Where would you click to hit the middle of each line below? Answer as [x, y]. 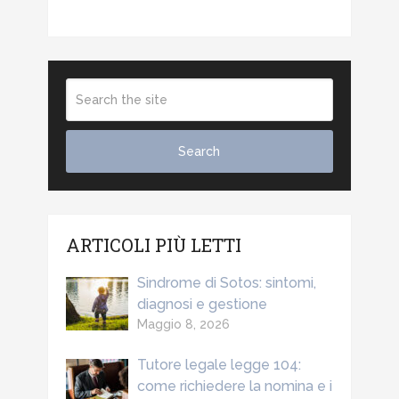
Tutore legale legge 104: [219, 364]
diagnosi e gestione [202, 304]
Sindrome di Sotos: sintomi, [226, 282]
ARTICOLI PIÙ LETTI [153, 244]
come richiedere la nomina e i [234, 386]
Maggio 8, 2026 [183, 324]
